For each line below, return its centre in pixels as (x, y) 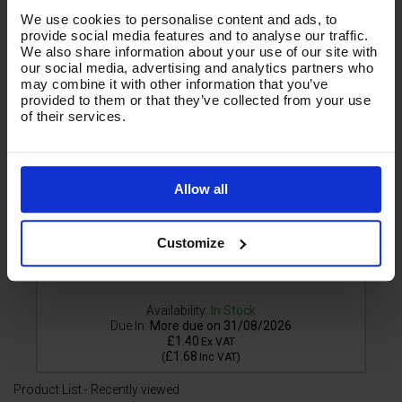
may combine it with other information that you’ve (175, 84)
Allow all (201, 189)
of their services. (73, 117)
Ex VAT (218, 341)
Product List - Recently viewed (96, 389)
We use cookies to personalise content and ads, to (179, 20)
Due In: (130, 325)
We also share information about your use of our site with (199, 52)
